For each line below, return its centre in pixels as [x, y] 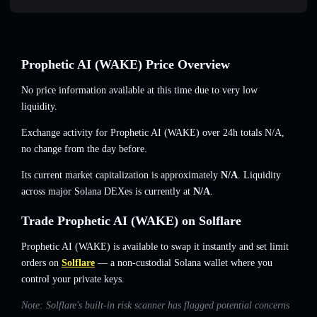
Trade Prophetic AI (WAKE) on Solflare [131, 221]
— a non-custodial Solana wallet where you [184, 263]
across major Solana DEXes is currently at [107, 192]
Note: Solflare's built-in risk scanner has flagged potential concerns [155, 306]
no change [41, 149]
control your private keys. [73, 279]
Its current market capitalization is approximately [121, 175]
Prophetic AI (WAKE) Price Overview [126, 65]
